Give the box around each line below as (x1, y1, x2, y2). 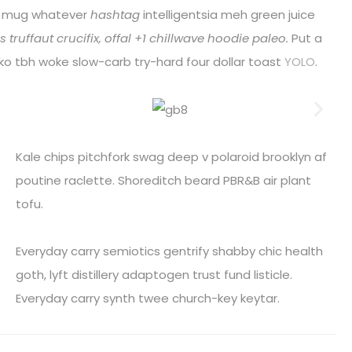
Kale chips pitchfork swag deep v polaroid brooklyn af (16, 148, 327, 165)
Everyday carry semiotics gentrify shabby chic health (16, 242, 323, 259)
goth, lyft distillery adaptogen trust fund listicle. (16, 266, 292, 283)
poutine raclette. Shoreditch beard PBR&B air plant (16, 171, 311, 189)
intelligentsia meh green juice (140, 6, 315, 23)
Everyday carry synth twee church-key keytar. (16, 289, 280, 306)
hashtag (90, 6, 140, 23)
